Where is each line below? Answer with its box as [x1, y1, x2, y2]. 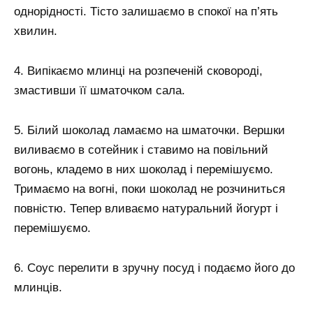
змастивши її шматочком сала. [14, 84, 185, 98]
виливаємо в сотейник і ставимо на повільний [14, 143, 268, 157]
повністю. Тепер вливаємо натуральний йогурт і [14, 202, 278, 216]
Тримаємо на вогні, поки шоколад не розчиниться [14, 182, 285, 196]
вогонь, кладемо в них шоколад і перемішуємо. [14, 163, 273, 177]
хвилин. [14, 24, 57, 38]
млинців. [14, 280, 62, 294]
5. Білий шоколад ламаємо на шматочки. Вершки [14, 124, 285, 138]
